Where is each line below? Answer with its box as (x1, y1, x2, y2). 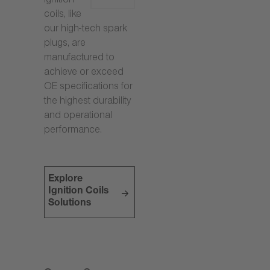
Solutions (48, 198, 92, 209)
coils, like (44, 10, 81, 20)
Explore (48, 174, 83, 185)
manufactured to (44, 53, 115, 64)
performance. (44, 125, 102, 136)
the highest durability (44, 96, 131, 107)
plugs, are (44, 39, 86, 49)
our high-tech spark (44, 24, 127, 35)
